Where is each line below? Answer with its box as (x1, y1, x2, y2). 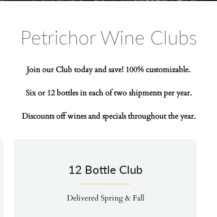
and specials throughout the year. (88, 111, 196, 122)
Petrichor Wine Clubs (20, 23, 197, 50)
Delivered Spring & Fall (66, 193, 144, 204)
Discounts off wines (21, 111, 88, 122)
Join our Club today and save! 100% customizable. (27, 64, 190, 75)
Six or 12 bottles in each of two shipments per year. (25, 88, 192, 98)
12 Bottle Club (68, 161, 143, 178)
